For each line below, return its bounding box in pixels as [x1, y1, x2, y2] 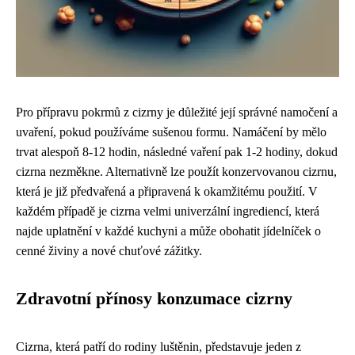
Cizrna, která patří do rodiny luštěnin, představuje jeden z [16, 340, 301, 353]
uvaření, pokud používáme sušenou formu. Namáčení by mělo [16, 125, 326, 139]
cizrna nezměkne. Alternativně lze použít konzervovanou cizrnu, [16, 165, 337, 178]
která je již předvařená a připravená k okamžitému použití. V [16, 185, 318, 198]
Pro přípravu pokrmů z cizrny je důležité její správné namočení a [16, 105, 338, 119]
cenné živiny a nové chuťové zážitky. [16, 244, 202, 258]
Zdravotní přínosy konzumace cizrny [16, 289, 292, 308]
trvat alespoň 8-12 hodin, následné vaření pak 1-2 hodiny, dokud [16, 145, 338, 158]
